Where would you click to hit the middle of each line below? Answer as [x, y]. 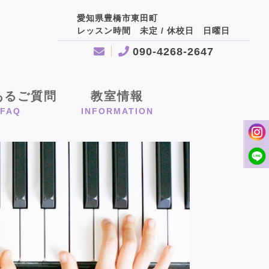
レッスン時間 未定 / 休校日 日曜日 [154, 31]
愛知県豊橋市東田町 [118, 18]
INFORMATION [117, 111]
